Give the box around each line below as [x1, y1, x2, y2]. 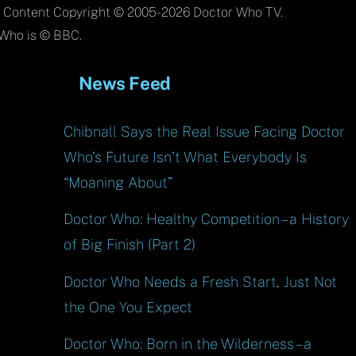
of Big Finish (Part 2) [64, 236, 196, 253]
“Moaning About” [64, 173, 173, 191]
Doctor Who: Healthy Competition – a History [64, 211, 350, 228]
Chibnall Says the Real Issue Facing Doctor [64, 122, 346, 140]
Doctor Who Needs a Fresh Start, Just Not [64, 273, 338, 290]
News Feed [78, 73, 171, 95]
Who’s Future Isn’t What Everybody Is [64, 148, 308, 165]
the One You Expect [64, 298, 193, 315]
